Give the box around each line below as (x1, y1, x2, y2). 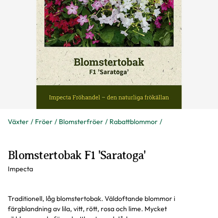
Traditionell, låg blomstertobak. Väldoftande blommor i (8, 194, 175, 203)
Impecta (8, 164, 33, 173)
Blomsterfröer (59, 117, 103, 126)
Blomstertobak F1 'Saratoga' (8, 149, 146, 162)
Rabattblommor (109, 117, 158, 126)
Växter (8, 117, 29, 126)
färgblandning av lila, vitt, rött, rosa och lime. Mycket (8, 204, 167, 213)
